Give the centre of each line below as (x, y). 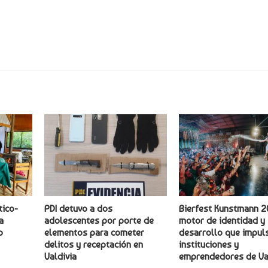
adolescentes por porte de (99, 220)
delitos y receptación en (94, 244)
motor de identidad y (222, 220)
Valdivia (60, 256)
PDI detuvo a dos (78, 208)
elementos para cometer (94, 232)
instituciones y (209, 244)
